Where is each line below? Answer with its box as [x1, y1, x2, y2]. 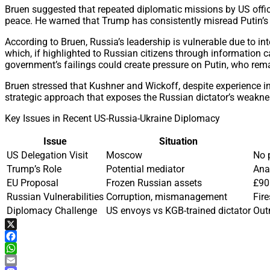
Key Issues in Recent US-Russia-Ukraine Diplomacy [5, 112, 220, 124]
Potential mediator [106, 163, 184, 175]
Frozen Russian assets [106, 177, 202, 189]
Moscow [106, 149, 142, 161]
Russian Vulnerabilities [7, 190, 104, 202]
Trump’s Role [7, 163, 61, 175]
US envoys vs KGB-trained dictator [106, 204, 251, 216]
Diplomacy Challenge [7, 204, 97, 216]
